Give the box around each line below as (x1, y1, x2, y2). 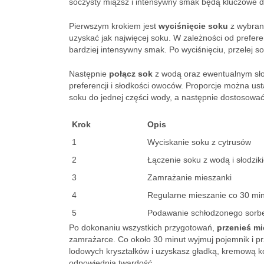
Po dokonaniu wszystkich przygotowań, (69, 223, 217, 232)
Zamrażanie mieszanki (147, 173, 232, 182)
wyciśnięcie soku (159, 21, 228, 31)
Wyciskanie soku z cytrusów (147, 137, 251, 147)
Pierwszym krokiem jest (69, 21, 159, 31)
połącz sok (109, 69, 153, 78)
